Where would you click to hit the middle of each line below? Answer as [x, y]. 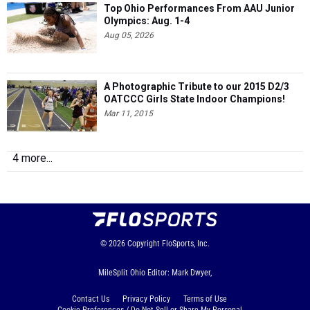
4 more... [33, 158]
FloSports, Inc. [186, 244]
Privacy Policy [146, 299]
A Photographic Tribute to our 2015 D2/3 [197, 87]
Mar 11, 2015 [128, 114]
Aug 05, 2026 [129, 36]
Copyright [144, 244]
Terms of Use [205, 299]
